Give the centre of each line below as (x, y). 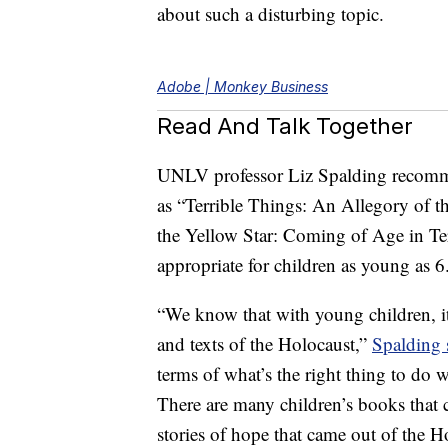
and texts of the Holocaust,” (264, 344)
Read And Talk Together (285, 126)
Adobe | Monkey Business (242, 87)
